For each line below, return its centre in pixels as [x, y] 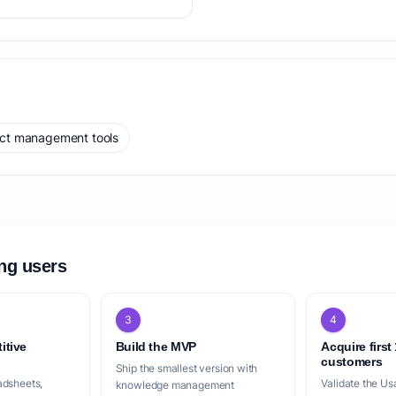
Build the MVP [156, 346]
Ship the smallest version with [187, 368]
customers [352, 362]
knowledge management [175, 385]
